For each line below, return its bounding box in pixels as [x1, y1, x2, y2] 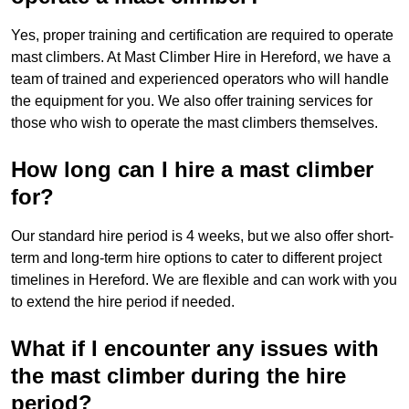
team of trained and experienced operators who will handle [11, 71, 389, 88]
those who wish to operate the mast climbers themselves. [11, 115, 378, 131]
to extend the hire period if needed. [11, 294, 235, 310]
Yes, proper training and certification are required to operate [11, 27, 393, 44]
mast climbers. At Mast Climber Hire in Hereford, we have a [11, 49, 391, 66]
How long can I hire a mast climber [11, 157, 373, 183]
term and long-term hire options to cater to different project [11, 250, 382, 267]
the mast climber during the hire [11, 363, 346, 389]
